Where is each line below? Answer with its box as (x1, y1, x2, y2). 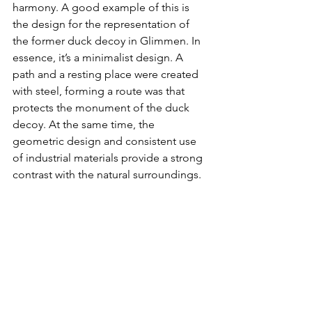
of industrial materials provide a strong (13, 150, 205, 164)
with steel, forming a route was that (13, 84, 187, 97)
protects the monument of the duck (13, 100, 192, 114)
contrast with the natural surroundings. (13, 167, 201, 181)
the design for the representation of (13, 17, 192, 31)
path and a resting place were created (13, 67, 201, 81)
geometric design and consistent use (13, 134, 199, 148)
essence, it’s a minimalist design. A (13, 50, 186, 64)
